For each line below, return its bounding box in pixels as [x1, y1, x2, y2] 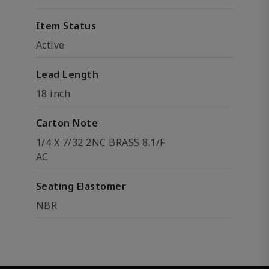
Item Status [36, 19, 97, 32]
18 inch [36, 87, 71, 100]
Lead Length [36, 68, 99, 81]
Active [36, 38, 65, 52]
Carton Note [36, 116, 98, 130]
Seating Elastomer [36, 180, 127, 193]
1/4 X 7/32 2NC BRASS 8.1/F [36, 136, 165, 149]
